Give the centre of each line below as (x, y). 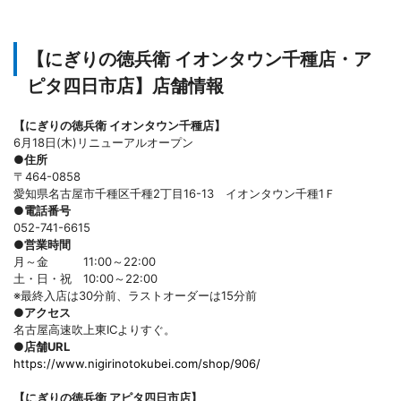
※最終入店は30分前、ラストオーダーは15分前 (135, 295)
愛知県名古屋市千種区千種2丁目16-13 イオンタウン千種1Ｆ (175, 193)
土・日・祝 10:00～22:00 (85, 278)
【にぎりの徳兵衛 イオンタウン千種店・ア (199, 59)
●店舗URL (42, 346)
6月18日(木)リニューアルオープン (103, 142)
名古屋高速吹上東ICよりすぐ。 (94, 329)
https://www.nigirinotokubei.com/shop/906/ (137, 363)
